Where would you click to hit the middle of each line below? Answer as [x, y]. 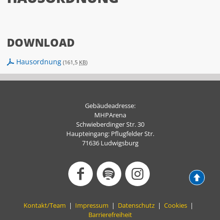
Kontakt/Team [45, 206]
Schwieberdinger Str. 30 [110, 124]
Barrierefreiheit [110, 215]
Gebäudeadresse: [110, 106]
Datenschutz [136, 206]
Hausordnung [39, 62]
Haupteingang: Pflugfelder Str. [110, 134]
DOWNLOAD [41, 42]
